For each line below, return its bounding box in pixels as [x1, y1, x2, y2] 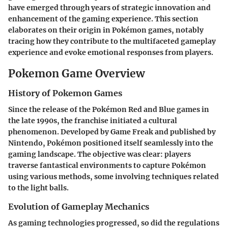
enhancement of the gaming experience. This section [8, 14, 198, 23]
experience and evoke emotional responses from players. [8, 47, 213, 57]
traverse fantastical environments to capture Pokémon [8, 161, 206, 170]
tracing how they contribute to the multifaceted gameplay [8, 36, 216, 46]
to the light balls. [8, 183, 69, 193]
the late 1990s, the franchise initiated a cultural [8, 116, 177, 126]
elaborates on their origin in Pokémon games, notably [8, 25, 204, 35]
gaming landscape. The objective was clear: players [8, 150, 191, 159]
